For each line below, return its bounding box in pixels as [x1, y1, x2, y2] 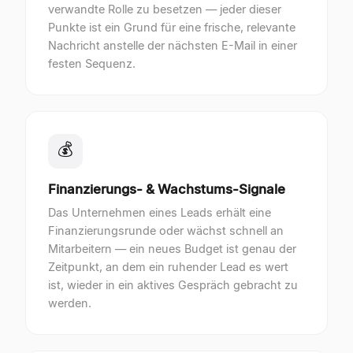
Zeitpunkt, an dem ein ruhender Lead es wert [48, 260, 288, 273]
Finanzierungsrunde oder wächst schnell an [48, 224, 284, 237]
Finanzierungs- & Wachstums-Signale [48, 181, 285, 197]
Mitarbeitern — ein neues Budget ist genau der [48, 242, 296, 255]
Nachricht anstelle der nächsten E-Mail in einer [48, 39, 297, 52]
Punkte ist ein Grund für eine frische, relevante [48, 20, 295, 34]
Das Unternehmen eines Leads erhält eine [48, 206, 271, 219]
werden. [48, 296, 91, 310]
